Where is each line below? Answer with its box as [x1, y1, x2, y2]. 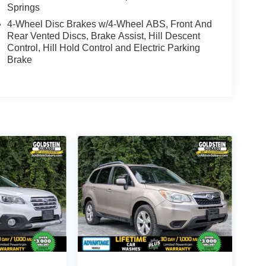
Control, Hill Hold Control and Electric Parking [7, 42, 200, 53]
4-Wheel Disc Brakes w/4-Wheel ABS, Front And [7, 18, 212, 29]
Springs [7, 2, 40, 12]
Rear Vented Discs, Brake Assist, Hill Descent [7, 30, 200, 41]
